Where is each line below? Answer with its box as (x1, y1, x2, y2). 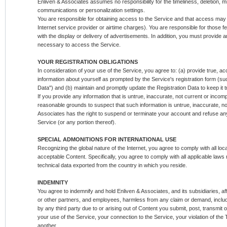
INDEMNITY (37, 179, 68, 185)
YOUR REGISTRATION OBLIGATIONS (37, 59, 138, 65)
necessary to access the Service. (37, 42, 121, 48)
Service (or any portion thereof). (37, 119, 116, 125)
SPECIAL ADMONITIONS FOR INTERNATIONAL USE (37, 136, 176, 142)
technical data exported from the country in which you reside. (37, 162, 187, 168)
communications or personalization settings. (37, 7, 145, 13)
